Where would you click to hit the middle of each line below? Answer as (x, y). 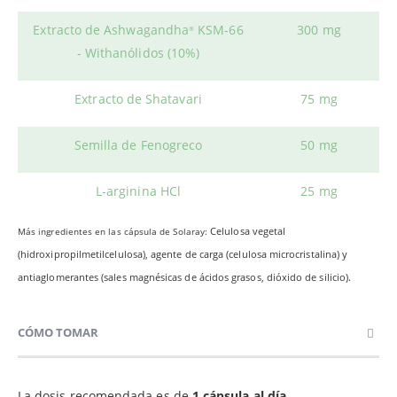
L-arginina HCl (138, 191)
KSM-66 (219, 29)
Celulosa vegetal (248, 231)
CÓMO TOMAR (58, 332)
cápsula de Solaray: (167, 231)
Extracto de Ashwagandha (111, 29)
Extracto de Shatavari (138, 98)
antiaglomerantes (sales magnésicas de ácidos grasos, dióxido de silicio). (185, 277)
